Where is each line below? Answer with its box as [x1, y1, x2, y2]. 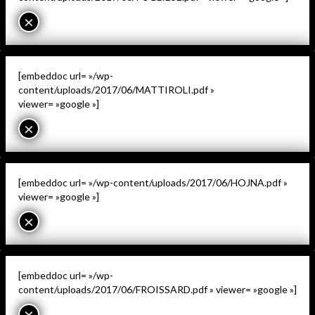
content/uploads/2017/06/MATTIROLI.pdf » [18, 83, 214, 96]
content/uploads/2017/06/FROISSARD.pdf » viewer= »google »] [18, 283, 297, 295]
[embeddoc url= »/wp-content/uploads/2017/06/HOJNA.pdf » [18, 176, 288, 188]
